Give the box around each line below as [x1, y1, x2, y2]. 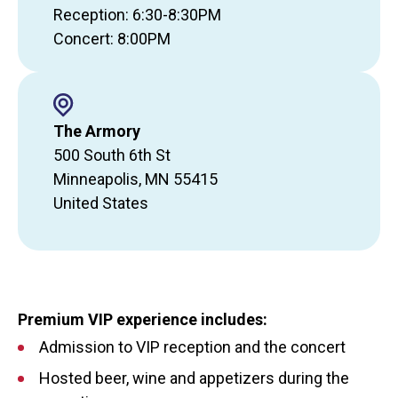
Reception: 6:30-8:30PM [53, 4, 221, 24]
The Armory [53, 121, 140, 140]
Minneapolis [53, 169, 139, 188]
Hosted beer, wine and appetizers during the [39, 368, 349, 387]
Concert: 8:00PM [53, 28, 171, 48]
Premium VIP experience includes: [18, 309, 267, 329]
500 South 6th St [53, 145, 171, 164]
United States [53, 193, 148, 212]
